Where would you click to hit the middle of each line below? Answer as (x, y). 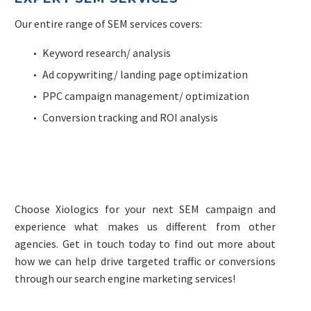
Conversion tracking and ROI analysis (130, 118)
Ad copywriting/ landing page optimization (145, 75)
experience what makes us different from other (145, 226)
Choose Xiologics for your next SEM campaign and (145, 209)
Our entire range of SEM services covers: (108, 23)
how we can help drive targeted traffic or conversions (145, 261)
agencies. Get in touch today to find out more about (145, 243)
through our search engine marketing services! (125, 278)
